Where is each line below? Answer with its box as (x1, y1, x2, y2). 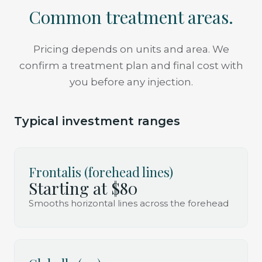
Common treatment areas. (29, 5, 233, 29)
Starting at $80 (29, 177, 137, 199)
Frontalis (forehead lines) (29, 163, 173, 181)
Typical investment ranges (14, 113, 180, 128)
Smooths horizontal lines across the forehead (29, 197, 229, 209)
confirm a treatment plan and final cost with (19, 59, 243, 71)
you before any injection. (69, 75, 193, 88)
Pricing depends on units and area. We (33, 43, 229, 55)
